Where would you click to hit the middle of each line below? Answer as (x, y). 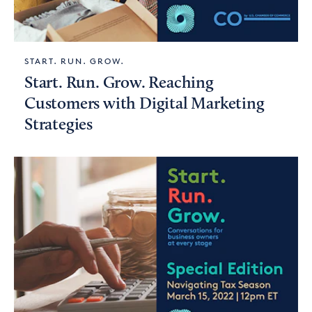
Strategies (59, 125)
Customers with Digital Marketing (145, 104)
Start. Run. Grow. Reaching (119, 84)
